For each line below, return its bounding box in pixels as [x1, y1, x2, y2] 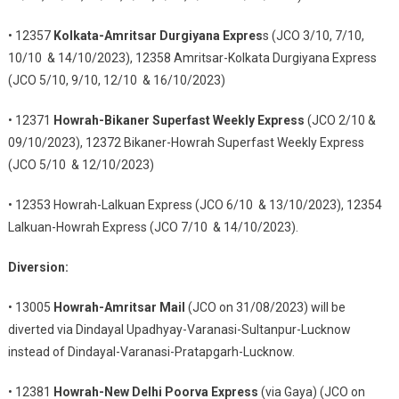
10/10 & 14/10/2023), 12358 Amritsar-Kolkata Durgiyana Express [7, 51, 377, 65]
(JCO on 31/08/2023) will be [187, 300, 346, 314]
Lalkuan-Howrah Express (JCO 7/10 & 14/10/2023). [7, 220, 298, 234]
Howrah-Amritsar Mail [53, 300, 188, 314]
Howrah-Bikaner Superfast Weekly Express [53, 113, 305, 127]
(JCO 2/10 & [304, 113, 376, 127]
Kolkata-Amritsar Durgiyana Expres [50, 28, 263, 43]
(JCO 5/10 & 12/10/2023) [7, 158, 154, 172]
